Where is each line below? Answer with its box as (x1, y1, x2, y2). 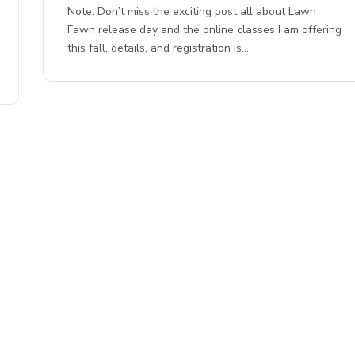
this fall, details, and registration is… (67, 40, 250, 56)
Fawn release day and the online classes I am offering (67, 22, 342, 38)
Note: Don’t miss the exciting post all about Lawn (67, 4, 317, 20)
